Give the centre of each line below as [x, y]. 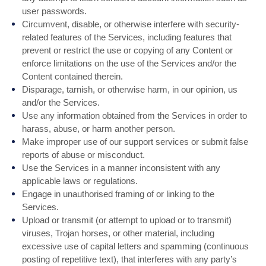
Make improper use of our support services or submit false [135, 142]
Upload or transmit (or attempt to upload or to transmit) [127, 220]
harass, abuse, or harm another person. [99, 129]
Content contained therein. [73, 76]
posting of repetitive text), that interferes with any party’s [130, 259]
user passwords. [55, 11]
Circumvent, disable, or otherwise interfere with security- [131, 24]
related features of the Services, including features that [127, 37]
